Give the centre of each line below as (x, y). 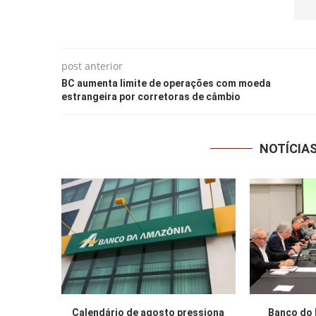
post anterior (92, 66)
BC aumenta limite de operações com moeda (166, 83)
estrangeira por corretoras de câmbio (151, 96)
